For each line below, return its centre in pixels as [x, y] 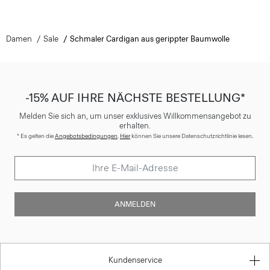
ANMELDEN [135, 204]
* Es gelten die [36, 136]
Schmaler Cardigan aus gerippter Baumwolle [149, 39]
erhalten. [135, 125]
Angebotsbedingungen [86, 136]
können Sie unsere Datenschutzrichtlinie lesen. [192, 136]
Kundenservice [135, 260]
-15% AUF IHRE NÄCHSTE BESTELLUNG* [135, 97]
